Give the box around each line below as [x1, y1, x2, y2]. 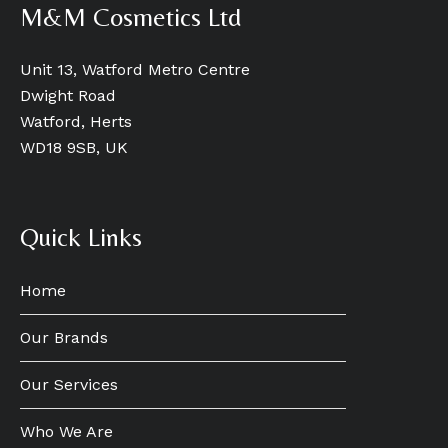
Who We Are [20, 422, 113, 442]
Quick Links [20, 222, 142, 253]
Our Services [20, 375, 118, 395]
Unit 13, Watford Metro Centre [20, 59, 250, 79]
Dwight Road [20, 85, 116, 105]
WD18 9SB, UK [20, 137, 128, 157]
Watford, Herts [20, 111, 132, 131]
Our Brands [20, 328, 108, 348]
